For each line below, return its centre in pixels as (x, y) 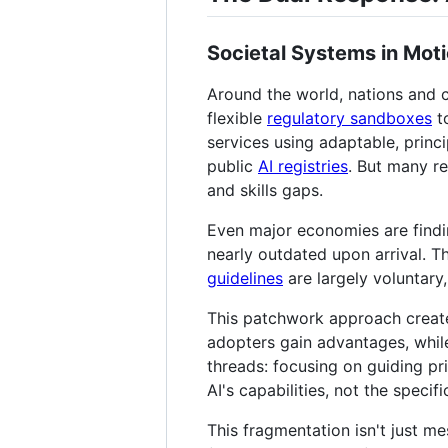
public (232, 165)
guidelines (245, 277)
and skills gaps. (265, 189)
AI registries (303, 165)
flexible (237, 117)
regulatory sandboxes (349, 117)
